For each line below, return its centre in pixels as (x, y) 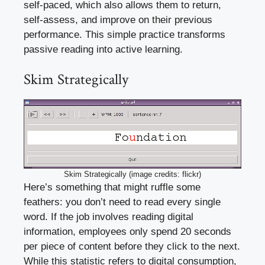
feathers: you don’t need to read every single (122, 202)
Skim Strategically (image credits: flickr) (132, 174)
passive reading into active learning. (103, 49)
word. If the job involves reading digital (109, 216)
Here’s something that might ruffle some (112, 187)
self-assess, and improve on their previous (118, 20)
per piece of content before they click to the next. (132, 246)
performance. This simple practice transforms (125, 34)
